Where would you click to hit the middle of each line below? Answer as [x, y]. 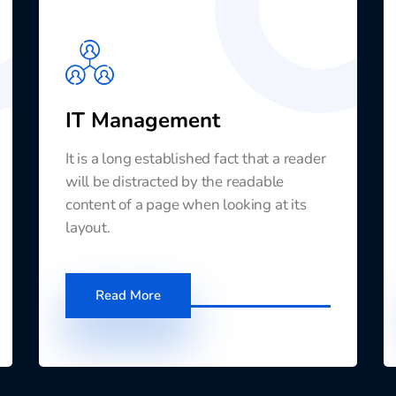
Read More [128, 295]
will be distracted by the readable [175, 181]
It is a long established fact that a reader [196, 158]
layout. [88, 227]
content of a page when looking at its [186, 204]
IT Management [143, 120]
